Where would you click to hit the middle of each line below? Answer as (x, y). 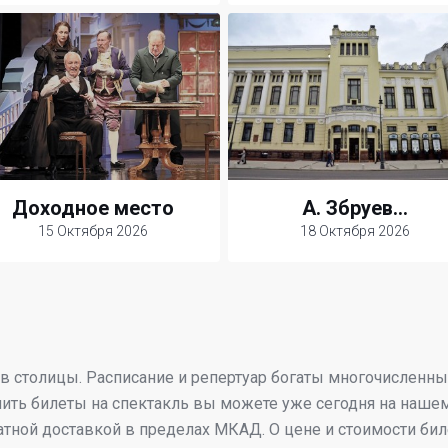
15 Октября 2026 (93, 231)
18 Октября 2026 (355, 231)
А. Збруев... (355, 208)
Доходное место (93, 208)
